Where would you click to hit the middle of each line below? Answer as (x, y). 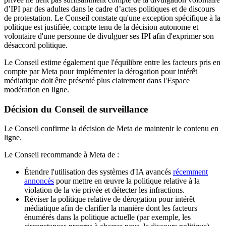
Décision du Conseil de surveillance (76, 109)
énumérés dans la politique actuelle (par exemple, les (107, 217)
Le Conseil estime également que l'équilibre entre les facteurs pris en (112, 63)
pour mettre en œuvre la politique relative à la (127, 181)
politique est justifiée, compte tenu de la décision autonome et (101, 27)
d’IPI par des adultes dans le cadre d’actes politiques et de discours (109, 9)
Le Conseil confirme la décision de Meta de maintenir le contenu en (111, 129)
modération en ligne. (37, 90)
